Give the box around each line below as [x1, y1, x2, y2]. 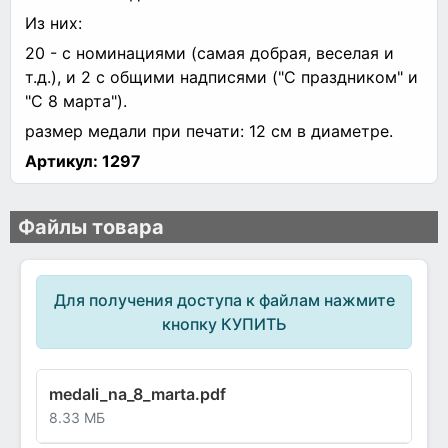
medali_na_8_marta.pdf [49, 384, 226, 405]
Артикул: [25, 150, 98, 171]
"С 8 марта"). [25, 90, 127, 111]
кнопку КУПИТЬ [161, 314, 287, 335]
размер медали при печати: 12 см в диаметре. [25, 120, 393, 141]
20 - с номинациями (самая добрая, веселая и [25, 42, 394, 63]
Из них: [25, 12, 82, 33]
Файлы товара [18, 214, 164, 239]
